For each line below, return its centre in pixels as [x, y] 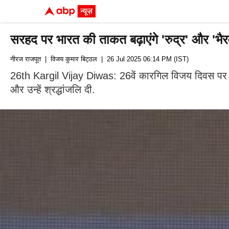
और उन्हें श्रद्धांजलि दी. [53, 89]
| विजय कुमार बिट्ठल [69, 59]
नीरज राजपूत [26, 59]
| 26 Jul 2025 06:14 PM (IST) [143, 59]
